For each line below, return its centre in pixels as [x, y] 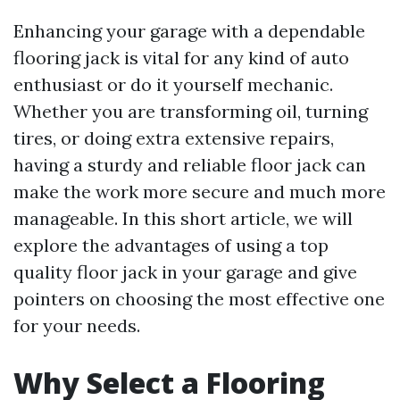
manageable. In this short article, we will [183, 219]
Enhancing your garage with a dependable [189, 31]
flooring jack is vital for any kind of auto [181, 58]
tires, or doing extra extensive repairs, [174, 138]
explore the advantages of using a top [171, 246]
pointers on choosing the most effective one [199, 299]
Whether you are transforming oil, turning [191, 112]
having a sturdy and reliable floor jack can [190, 165]
